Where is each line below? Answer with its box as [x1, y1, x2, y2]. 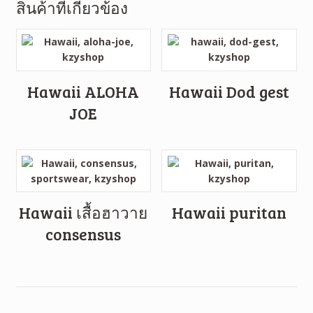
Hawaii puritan [171, 202, 286, 224]
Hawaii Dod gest [168, 80, 289, 102]
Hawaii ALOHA [27, 80, 140, 102]
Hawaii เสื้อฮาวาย [19, 202, 148, 224]
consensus [45, 224, 122, 245]
